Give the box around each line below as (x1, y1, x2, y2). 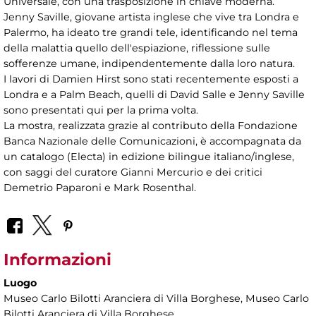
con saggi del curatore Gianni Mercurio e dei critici (4, 165, 262, 178)
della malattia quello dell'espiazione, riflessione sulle (4, 41, 270, 54)
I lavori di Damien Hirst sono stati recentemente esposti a (4, 72, 298, 85)
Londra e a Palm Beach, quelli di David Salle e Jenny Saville (4, 87, 305, 101)
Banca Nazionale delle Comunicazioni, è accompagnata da (4, 134, 301, 147)
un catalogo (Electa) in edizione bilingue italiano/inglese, (4, 150, 294, 163)
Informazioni (4, 250, 111, 270)
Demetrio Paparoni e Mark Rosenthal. (4, 181, 196, 194)
